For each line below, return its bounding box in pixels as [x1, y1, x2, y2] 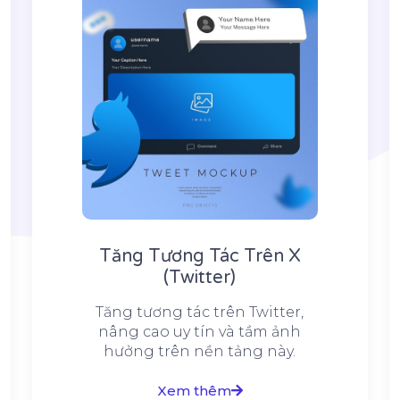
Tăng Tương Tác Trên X [98, 246, 301, 268]
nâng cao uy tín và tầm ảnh [98, 323, 302, 341]
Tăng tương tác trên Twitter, [96, 304, 304, 321]
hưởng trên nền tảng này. [104, 343, 296, 361]
